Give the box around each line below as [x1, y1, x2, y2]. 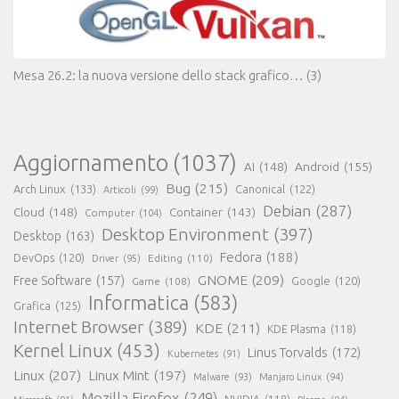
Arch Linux [13, 182, 66, 195]
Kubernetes [167, 347, 218, 359]
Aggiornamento [13, 149, 168, 175]
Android [295, 159, 339, 174]
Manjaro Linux [259, 370, 322, 382]
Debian [263, 201, 311, 219]
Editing [148, 251, 183, 264]
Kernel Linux [13, 339, 112, 361]
